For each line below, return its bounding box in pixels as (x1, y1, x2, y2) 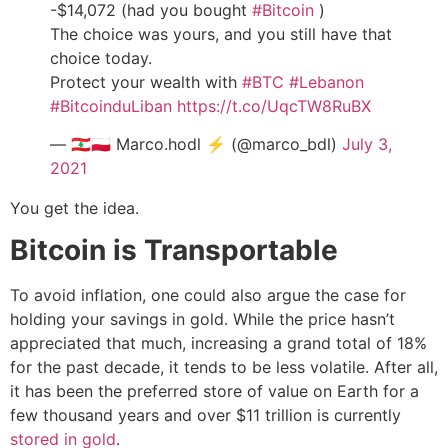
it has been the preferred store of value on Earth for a (10, 381, 419, 402)
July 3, (342, 134, 392, 154)
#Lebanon (289, 71, 364, 92)
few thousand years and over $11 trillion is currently (10, 405, 401, 426)
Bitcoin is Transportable (10, 233, 338, 268)
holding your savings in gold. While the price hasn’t (10, 309, 395, 330)
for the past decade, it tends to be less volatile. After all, (10, 357, 438, 378)
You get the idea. (10, 198, 139, 218)
